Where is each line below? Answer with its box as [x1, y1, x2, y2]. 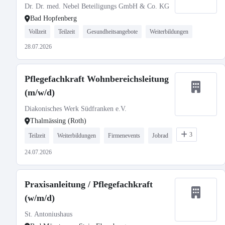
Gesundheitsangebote [87, 28, 138, 35]
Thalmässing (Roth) [30, 117, 86, 125]
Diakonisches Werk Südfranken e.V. [25, 105, 127, 113]
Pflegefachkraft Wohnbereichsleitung [25, 74, 169, 84]
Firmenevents [108, 132, 140, 139]
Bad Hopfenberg [30, 15, 77, 22]
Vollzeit [29, 28, 46, 35]
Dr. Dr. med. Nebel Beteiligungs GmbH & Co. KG [25, 3, 169, 10]
